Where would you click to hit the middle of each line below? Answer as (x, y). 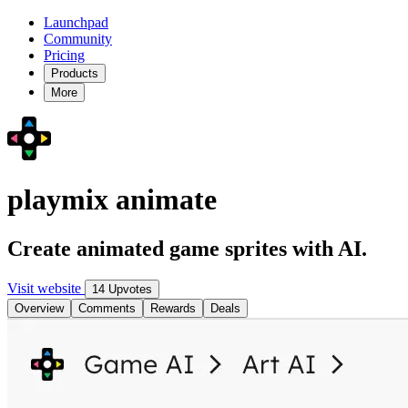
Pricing (64, 55)
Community (78, 39)
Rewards (173, 308)
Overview (39, 308)
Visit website (46, 288)
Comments (107, 308)
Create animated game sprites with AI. (187, 248)
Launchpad (76, 22)
